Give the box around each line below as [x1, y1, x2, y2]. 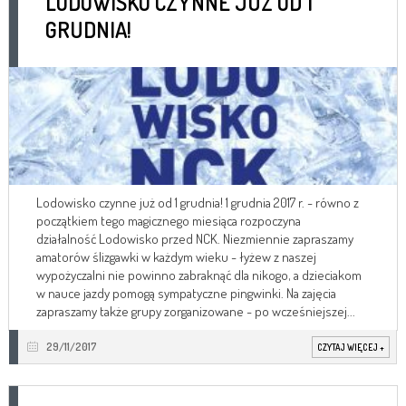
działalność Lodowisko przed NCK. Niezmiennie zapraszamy [36, 229, 353, 247]
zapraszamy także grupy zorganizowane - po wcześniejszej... [36, 302, 355, 320]
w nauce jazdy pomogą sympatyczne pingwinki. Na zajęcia [36, 284, 336, 302]
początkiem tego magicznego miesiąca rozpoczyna [36, 211, 301, 229]
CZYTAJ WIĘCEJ [317, 341, 380, 353]
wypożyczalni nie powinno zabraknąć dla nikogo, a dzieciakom [36, 266, 362, 284]
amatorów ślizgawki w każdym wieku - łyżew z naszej [36, 247, 316, 266]
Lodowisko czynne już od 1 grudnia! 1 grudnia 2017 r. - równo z [36, 193, 359, 211]
